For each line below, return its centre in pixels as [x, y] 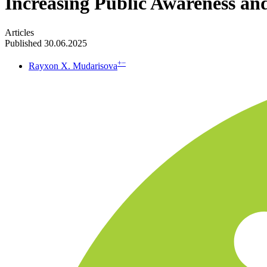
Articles [19, 32]
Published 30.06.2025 [46, 43]
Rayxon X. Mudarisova [73, 66]
